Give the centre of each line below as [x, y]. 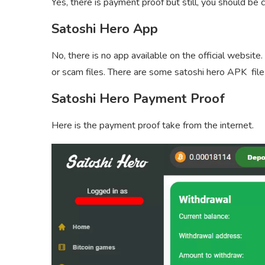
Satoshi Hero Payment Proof [138, 99]
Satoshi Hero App [105, 29]
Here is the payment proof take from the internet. [153, 126]
